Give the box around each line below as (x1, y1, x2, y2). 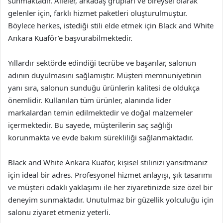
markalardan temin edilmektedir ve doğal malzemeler (8, 108, 193, 117)
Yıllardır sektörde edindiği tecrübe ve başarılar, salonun (8, 58, 196, 68)
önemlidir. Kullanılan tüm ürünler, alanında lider (8, 95, 171, 105)
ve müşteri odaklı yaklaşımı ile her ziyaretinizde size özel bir (8, 182, 213, 192)
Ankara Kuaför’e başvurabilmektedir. (8, 33, 132, 43)
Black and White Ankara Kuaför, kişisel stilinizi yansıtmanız (8, 157, 208, 167)
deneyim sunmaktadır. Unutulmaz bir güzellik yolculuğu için (8, 195, 214, 205)
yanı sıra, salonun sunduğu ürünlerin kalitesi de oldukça (8, 83, 200, 93)
